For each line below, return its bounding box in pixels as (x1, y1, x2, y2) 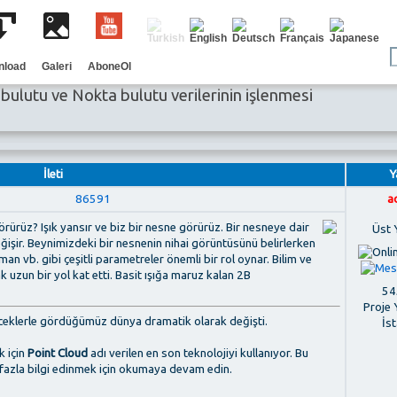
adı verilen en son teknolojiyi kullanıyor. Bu (88, 346, 308, 360)
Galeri (41, 60, 72, 73)
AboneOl (87, 60, 131, 73)
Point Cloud (27, 346, 88, 360)
